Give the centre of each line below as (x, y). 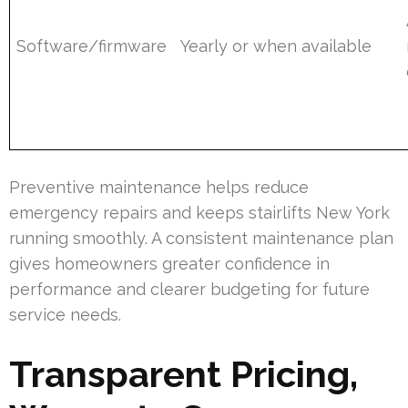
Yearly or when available (276, 46)
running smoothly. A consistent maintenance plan (201, 238)
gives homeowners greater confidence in (169, 263)
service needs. (65, 314)
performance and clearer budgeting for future (189, 289)
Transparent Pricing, (184, 373)
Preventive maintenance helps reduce (159, 187)
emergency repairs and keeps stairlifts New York (199, 212)
